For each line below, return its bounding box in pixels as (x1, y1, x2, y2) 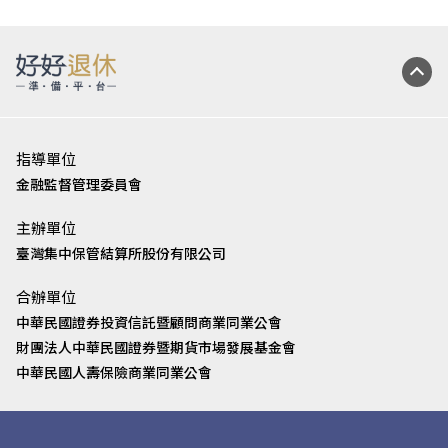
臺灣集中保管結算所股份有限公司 (16, 242, 226, 263)
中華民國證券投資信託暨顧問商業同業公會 (16, 311, 282, 332)
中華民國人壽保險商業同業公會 (16, 361, 212, 382)
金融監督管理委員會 (16, 174, 142, 195)
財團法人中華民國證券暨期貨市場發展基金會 (16, 336, 296, 357)
